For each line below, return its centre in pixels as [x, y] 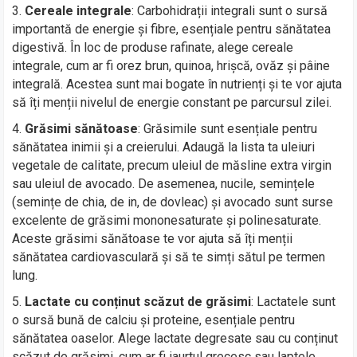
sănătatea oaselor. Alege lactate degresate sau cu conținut [175, 338]
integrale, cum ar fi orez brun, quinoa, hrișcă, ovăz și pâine [171, 65]
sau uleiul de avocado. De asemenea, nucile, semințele [164, 183]
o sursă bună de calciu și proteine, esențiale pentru [154, 320]
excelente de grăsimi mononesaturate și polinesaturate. [167, 220]
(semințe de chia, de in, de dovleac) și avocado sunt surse [173, 202]
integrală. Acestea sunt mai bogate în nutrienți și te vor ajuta [177, 84]
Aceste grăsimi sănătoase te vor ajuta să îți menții [153, 238]
